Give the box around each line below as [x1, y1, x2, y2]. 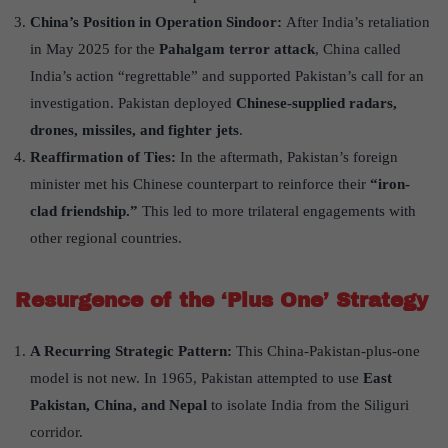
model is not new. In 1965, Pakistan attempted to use [30, 370, 363, 387]
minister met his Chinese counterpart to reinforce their [30, 176, 370, 193]
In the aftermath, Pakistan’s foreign [180, 149, 398, 166]
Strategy [336, 289, 428, 312]
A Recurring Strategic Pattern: [30, 343, 236, 360]
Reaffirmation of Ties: [30, 149, 180, 166]
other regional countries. [30, 230, 182, 247]
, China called [315, 41, 401, 58]
